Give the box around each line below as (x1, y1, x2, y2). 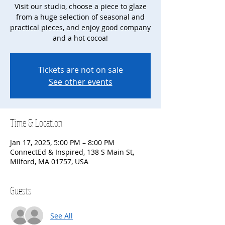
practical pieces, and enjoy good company (10, 23, 151, 33)
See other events (48, 76, 113, 88)
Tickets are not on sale (38, 64, 123, 76)
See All (50, 210, 73, 220)
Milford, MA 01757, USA (10, 157, 88, 167)
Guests (10, 184, 31, 197)
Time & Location (10, 117, 62, 130)
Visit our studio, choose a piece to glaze (14, 2, 147, 12)
